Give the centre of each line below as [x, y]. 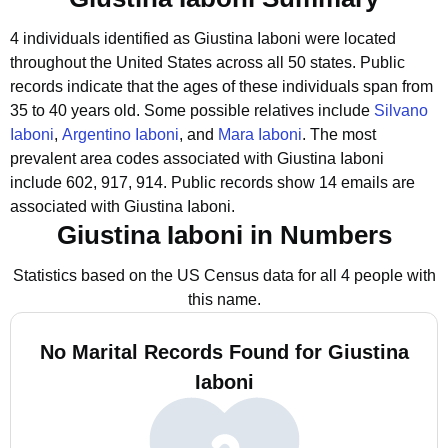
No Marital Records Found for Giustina [224, 352]
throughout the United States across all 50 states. [183, 62]
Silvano [401, 110]
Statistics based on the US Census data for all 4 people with [224, 275]
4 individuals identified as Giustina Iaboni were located [203, 38]
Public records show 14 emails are [293, 182]
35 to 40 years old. [77, 110]
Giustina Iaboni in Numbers [224, 235]
